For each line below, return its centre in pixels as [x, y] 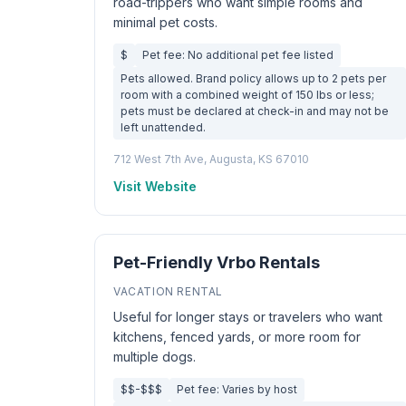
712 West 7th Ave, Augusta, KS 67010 [211, 159]
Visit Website [155, 186]
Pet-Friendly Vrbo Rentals [217, 262]
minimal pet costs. [165, 22]
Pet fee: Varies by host [237, 389]
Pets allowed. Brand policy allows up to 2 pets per [253, 78]
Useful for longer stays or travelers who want [248, 317]
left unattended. [163, 127]
